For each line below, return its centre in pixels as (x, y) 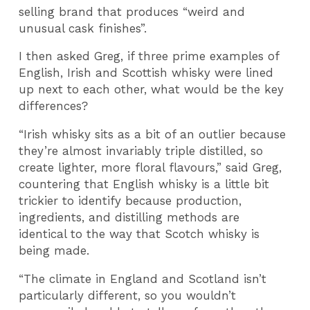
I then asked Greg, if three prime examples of (149, 56)
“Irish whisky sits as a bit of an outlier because (153, 134)
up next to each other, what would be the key (152, 90)
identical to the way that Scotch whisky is (139, 234)
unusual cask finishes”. (83, 28)
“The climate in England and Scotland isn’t (143, 279)
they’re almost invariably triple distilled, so (141, 151)
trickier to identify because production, (130, 200)
